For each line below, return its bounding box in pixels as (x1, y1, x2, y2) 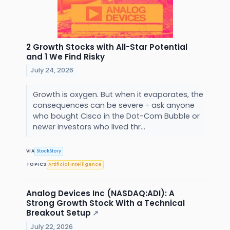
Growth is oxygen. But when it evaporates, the (32, 89, 203, 100)
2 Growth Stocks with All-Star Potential (26, 41, 187, 52)
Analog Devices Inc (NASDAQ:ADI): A (26, 187, 175, 199)
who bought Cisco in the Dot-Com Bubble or (32, 110, 200, 121)
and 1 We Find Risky (26, 51, 105, 62)
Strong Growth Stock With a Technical (26, 197, 185, 208)
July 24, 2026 (30, 66, 74, 75)
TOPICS (26, 161, 47, 168)
